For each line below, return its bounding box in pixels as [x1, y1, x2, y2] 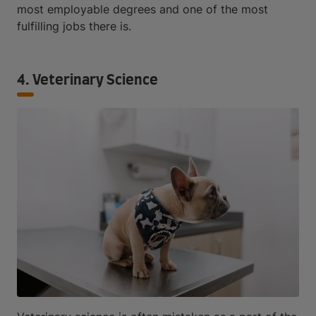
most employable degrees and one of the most [17, 2, 268, 17]
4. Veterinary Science [17, 73, 158, 88]
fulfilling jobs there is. [17, 19, 131, 34]
